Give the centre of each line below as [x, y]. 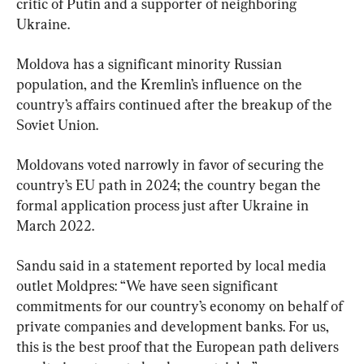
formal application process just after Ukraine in [164, 205]
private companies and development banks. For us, [174, 326]
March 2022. [55, 225]
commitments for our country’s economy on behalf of [181, 305]
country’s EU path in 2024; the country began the [170, 184]
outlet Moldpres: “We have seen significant [149, 285]
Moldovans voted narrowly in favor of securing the [172, 164]
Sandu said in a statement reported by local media [173, 265]
